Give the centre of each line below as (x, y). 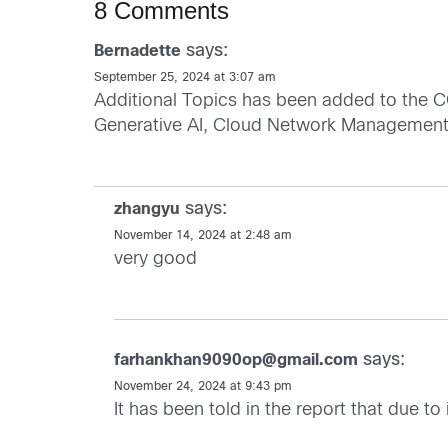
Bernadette (138, 51)
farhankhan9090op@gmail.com (236, 360)
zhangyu (147, 209)
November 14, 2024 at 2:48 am (203, 235)
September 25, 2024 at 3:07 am (185, 77)
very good (156, 259)
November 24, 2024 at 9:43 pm (203, 386)
